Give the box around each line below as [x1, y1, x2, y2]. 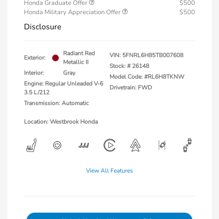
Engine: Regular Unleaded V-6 [24, 80, 103, 88]
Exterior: [24, 54, 45, 62]
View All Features [86, 167, 133, 175]
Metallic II [63, 58, 88, 66]
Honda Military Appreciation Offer [24, 8, 122, 17]
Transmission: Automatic [24, 99, 89, 108]
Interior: [24, 69, 44, 77]
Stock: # [109, 62, 131, 70]
